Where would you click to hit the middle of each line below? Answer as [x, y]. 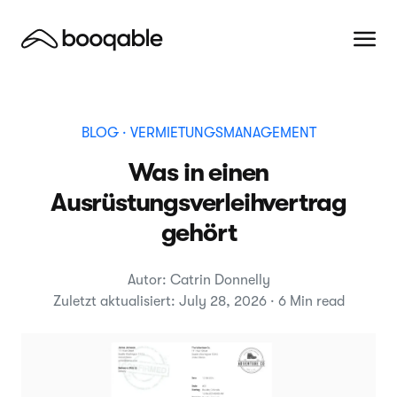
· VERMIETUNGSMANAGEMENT [217, 133]
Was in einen [198, 172]
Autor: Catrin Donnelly [198, 280]
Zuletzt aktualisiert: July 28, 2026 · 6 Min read [198, 301]
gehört [198, 233]
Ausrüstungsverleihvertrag [198, 202]
